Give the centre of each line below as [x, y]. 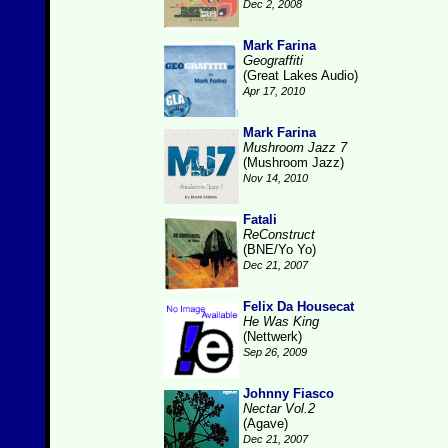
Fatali [260, 219]
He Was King [281, 321]
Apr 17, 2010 [274, 91]
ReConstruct [279, 234]
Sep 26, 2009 [275, 352]
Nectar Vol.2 [279, 408]
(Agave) [265, 423]
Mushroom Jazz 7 [295, 147]
